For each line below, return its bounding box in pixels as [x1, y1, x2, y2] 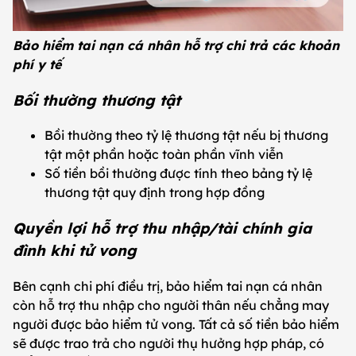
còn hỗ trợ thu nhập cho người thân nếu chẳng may [13, 296, 329, 313]
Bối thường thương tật [13, 90, 180, 110]
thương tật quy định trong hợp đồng [44, 184, 265, 201]
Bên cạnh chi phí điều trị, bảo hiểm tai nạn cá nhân [13, 277, 323, 294]
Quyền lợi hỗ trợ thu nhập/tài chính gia [13, 219, 311, 238]
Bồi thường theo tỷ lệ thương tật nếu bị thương [44, 127, 328, 144]
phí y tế [13, 56, 61, 72]
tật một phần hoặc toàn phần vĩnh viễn [44, 146, 284, 163]
